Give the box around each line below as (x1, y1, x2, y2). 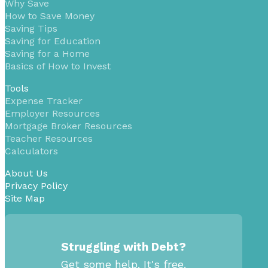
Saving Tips (5, 23, 57, 35)
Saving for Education (5, 35, 100, 47)
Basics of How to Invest (5, 60, 111, 72)
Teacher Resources (5, 133, 93, 145)
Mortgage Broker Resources (5, 120, 132, 132)
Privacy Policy (5, 180, 68, 192)
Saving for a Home (5, 48, 90, 60)
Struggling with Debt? (60, 240, 186, 254)
